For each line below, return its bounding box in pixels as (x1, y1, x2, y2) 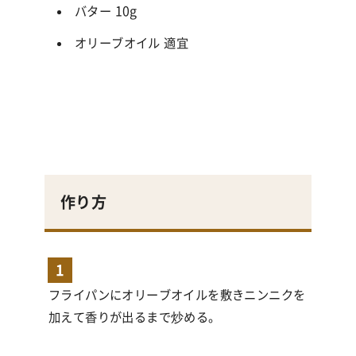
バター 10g (75, 5, 137, 17)
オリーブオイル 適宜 (75, 37, 188, 49)
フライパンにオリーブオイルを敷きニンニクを (48, 288, 306, 301)
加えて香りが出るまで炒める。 (48, 311, 221, 323)
